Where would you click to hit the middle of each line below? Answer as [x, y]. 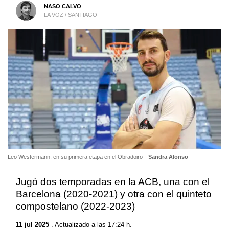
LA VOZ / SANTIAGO [70, 15]
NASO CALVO [62, 6]
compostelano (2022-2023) [75, 207]
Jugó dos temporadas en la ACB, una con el [113, 182]
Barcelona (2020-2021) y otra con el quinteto [114, 194]
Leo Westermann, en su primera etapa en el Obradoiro [76, 157]
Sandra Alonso [168, 157]
